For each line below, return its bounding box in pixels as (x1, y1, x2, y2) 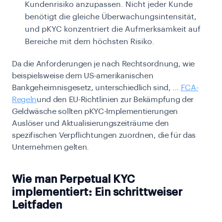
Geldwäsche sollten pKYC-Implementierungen (12, 108, 178, 116)
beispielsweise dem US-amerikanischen (12, 72, 154, 80)
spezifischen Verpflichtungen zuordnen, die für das (12, 131, 196, 140)
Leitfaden (12, 200, 62, 211)
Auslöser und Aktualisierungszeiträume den (12, 119, 169, 128)
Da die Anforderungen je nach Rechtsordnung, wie (12, 60, 195, 68)
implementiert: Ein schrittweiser (12, 187, 182, 198)
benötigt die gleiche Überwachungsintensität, (25, 13, 197, 21)
